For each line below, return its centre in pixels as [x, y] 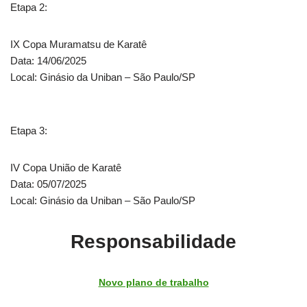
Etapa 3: [29, 131]
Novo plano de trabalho [153, 282]
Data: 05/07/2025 [50, 184]
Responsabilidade [153, 242]
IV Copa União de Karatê [67, 168]
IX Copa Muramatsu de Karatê [80, 44]
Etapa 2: [29, 7]
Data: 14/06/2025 [50, 61]
